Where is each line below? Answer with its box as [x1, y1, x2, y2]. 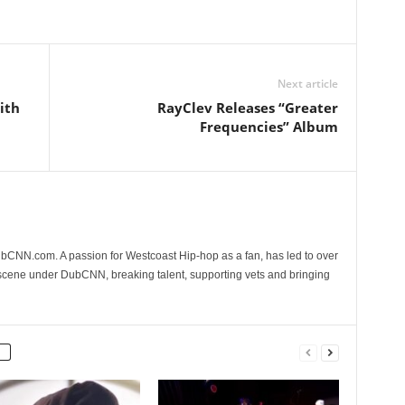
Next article [277, 76, 338, 91]
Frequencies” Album [199, 118, 338, 136]
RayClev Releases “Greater [156, 99, 338, 117]
